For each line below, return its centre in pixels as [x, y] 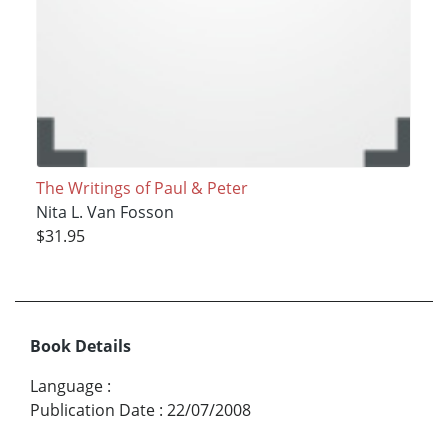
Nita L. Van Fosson [104, 211]
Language [66, 385]
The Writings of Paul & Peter [141, 187]
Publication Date [92, 409]
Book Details [80, 345]
